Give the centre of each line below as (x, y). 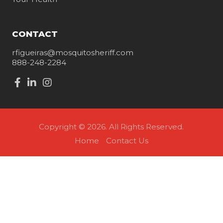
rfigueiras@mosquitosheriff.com (72, 52)
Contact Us (127, 140)
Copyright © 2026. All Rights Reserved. (111, 126)
